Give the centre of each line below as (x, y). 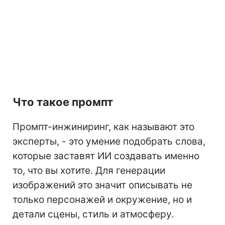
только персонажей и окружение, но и (102, 199)
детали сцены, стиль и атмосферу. (93, 214)
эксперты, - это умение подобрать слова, (109, 141)
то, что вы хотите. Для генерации (89, 170)
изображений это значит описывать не (102, 185)
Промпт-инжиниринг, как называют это (103, 127)
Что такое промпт (63, 102)
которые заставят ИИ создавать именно (106, 156)
